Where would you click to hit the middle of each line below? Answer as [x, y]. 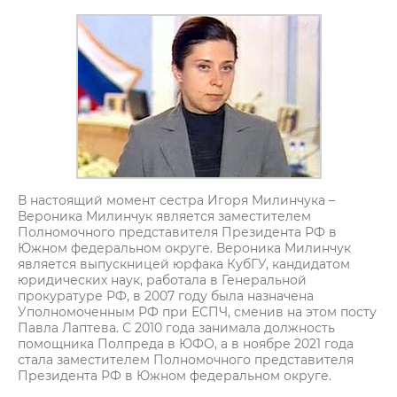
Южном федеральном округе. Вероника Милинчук [184, 248]
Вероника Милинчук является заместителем [166, 216]
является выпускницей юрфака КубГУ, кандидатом [184, 264]
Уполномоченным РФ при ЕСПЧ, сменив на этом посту [197, 312]
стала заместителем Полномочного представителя [186, 360]
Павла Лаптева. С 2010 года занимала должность [176, 328]
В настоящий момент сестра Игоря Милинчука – [176, 200]
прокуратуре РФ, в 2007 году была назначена [166, 296]
